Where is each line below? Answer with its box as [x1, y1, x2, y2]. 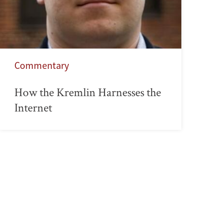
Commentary [14, 58, 69, 71]
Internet [14, 99, 53, 115]
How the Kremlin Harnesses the [14, 84, 162, 100]
